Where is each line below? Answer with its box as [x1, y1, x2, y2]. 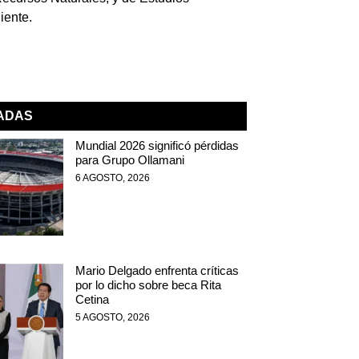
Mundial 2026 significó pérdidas [75, 139, 239, 152]
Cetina [75, 292, 109, 307]
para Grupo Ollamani [75, 153, 184, 167]
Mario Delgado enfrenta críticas [75, 264, 239, 278]
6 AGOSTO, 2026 [75, 172, 150, 184]
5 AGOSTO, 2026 [75, 312, 150, 324]
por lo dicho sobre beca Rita [75, 278, 221, 292]
